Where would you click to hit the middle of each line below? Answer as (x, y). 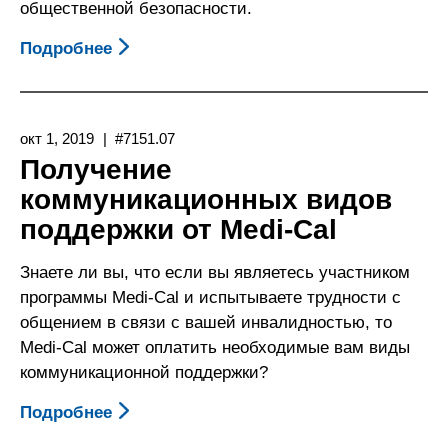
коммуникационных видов (206, 199)
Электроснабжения (191, 98)
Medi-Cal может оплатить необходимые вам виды (215, 347)
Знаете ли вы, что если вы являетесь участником (215, 272)
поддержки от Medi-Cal (178, 229)
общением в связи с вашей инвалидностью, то (206, 322)
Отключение (163, 73)
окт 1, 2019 (57, 138)
